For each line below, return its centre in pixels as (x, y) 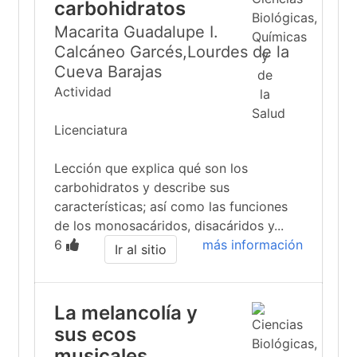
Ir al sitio (141, 249)
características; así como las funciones (171, 206)
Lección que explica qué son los (151, 168)
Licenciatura (91, 130)
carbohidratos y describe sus (142, 187)
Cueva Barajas (108, 72)
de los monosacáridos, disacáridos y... (169, 226)
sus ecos (95, 334)
